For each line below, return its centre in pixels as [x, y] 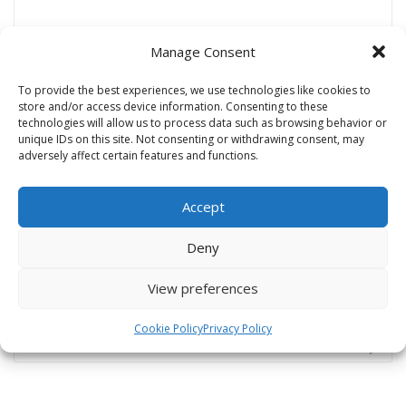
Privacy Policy [237, 328]
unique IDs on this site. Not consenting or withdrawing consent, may [191, 139]
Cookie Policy [169, 328]
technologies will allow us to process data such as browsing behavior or [203, 122]
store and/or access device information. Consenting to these [173, 106]
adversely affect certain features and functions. [138, 155]
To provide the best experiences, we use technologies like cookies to [194, 90]
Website [36, 219]
